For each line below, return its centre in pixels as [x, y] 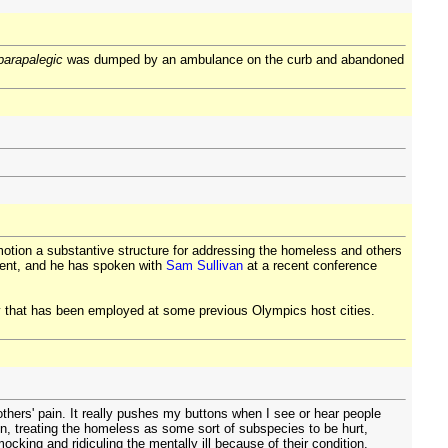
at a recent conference [310, 265]
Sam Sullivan [204, 265]
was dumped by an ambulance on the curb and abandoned [233, 59]
